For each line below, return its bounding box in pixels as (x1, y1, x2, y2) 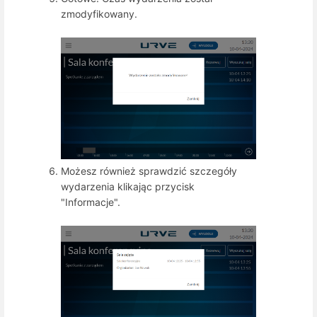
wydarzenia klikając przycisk (61, 180, 195, 193)
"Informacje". (61, 196, 123, 209)
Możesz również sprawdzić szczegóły (61, 165, 237, 178)
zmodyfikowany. (61, 7, 137, 20)
